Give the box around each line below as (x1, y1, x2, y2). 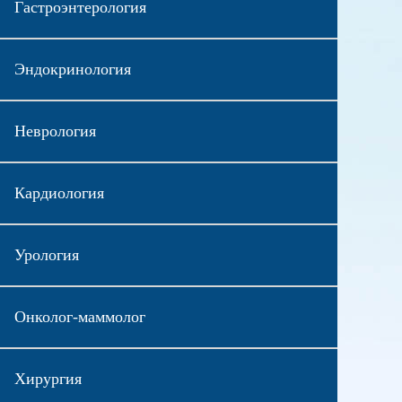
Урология (13, 245, 79, 264)
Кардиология (13, 183, 104, 202)
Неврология (13, 121, 96, 140)
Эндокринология (13, 59, 131, 78)
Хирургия (13, 369, 82, 388)
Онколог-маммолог (13, 307, 145, 326)
